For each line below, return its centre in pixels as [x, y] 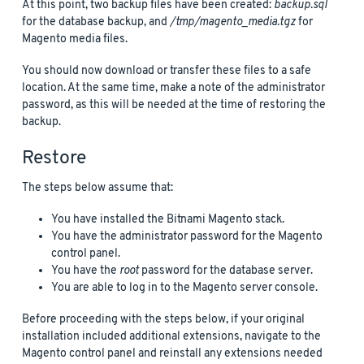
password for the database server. [226, 271]
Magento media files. [75, 39]
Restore [54, 158]
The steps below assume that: [97, 188]
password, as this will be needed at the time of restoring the [174, 105]
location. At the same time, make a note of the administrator [173, 88]
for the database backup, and [96, 22]
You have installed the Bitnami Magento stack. [168, 219]
